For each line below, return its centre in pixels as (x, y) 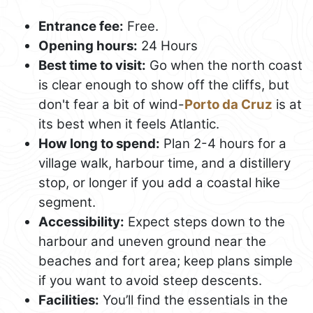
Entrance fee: (81, 26)
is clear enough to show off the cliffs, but (164, 85)
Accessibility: (81, 221)
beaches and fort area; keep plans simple (166, 261)
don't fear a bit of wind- (111, 104)
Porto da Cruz (228, 104)
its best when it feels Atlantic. (129, 124)
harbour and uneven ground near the (152, 241)
